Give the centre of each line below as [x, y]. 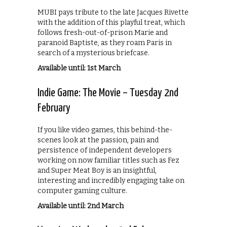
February [54, 108]
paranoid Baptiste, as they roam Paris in [105, 43]
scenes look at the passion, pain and [98, 140]
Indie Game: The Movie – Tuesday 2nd [108, 93]
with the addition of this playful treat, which [111, 22]
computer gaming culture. [82, 191]
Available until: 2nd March [81, 206]
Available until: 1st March [79, 68]
